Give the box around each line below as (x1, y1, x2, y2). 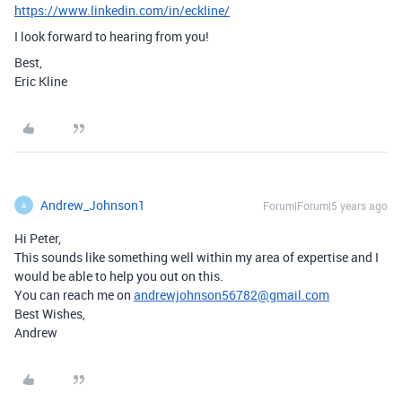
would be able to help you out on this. (14, 267, 223, 284)
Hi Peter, (14, 230, 61, 247)
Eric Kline (14, 73, 67, 90)
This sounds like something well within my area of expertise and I (14, 249, 379, 266)
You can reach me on (14, 286, 134, 303)
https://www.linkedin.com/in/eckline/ (14, 2, 230, 19)
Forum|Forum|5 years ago (263, 198, 388, 213)
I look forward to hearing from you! (14, 28, 209, 45)
